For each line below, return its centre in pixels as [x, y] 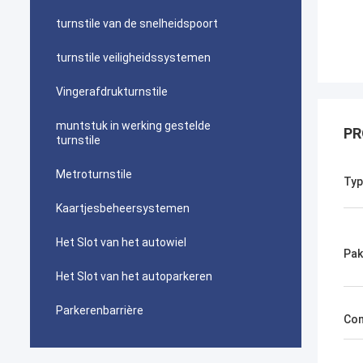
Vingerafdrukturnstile [112, 92]
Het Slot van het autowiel [121, 242]
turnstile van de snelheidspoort [137, 23]
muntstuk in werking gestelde [133, 126]
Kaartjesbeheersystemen [123, 208]
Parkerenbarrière [100, 310]
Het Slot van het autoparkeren [134, 276]
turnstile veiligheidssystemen [133, 58]
